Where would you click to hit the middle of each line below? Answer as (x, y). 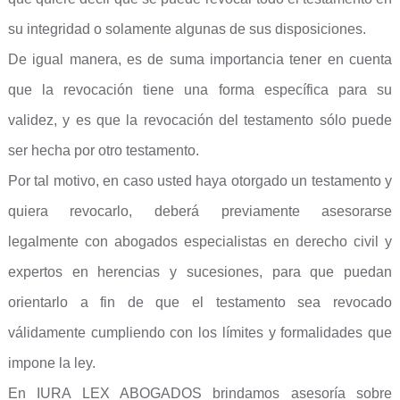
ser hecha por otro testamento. (103, 150)
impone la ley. (51, 363)
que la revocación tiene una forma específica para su (200, 90)
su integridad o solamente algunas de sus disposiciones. (187, 29)
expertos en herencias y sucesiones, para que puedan (200, 272)
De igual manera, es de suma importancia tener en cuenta (200, 59)
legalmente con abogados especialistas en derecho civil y (200, 242)
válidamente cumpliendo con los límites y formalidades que (200, 333)
